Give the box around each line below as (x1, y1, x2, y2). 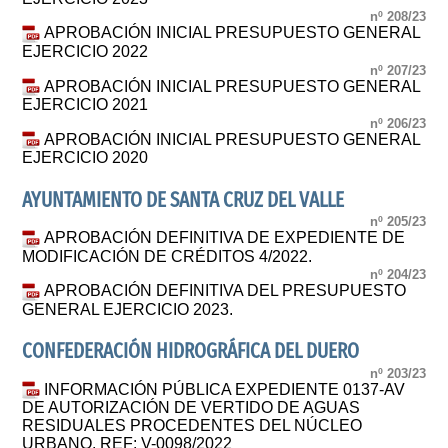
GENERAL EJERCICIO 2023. (22, 300, 234, 318)
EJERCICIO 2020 (22, 149, 149, 167)
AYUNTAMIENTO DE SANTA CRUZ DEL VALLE (22, 187, 345, 213)
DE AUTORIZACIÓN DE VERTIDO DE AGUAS (22, 399, 361, 417)
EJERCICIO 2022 (22, 43, 149, 61)
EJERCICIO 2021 (22, 96, 149, 114)
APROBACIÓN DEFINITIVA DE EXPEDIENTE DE (44, 229, 406, 247)
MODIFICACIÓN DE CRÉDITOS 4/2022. (22, 247, 313, 265)
